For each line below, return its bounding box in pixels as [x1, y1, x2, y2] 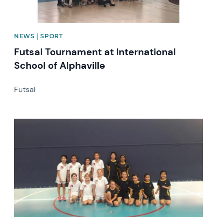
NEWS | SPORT [14, 32, 63, 40]
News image [14, 117, 57, 128]
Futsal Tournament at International [14, 45, 176, 58]
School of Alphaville [14, 59, 106, 72]
